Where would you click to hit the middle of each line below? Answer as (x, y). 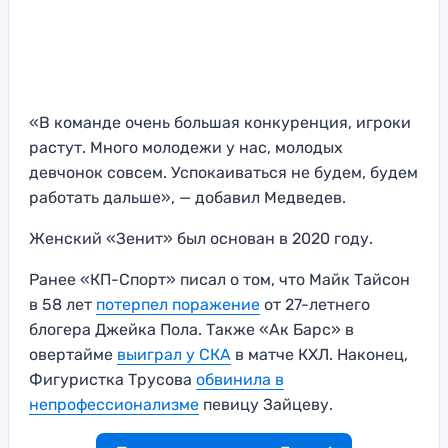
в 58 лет (62, 305)
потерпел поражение (178, 305)
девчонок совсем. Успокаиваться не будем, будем (223, 173)
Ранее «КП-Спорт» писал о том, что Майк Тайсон (219, 280)
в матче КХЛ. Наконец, (319, 355)
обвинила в (240, 380)
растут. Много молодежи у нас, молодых (186, 148)
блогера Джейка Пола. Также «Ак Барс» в (191, 330)
